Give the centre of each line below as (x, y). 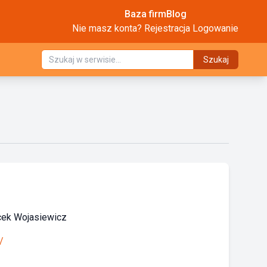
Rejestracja (167, 28)
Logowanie (215, 28)
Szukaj (216, 60)
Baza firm (145, 14)
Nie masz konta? (108, 28)
